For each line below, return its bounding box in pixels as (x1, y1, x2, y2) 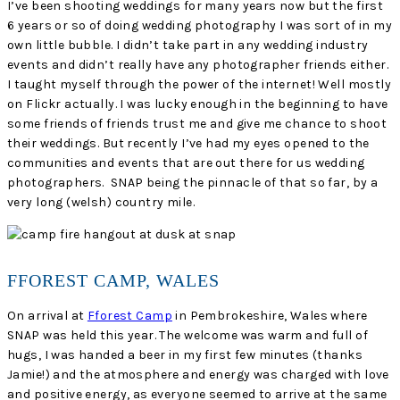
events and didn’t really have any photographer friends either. (7, 57, 389, 73)
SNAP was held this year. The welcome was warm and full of (7, 328, 368, 344)
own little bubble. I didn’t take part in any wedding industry (7, 37, 369, 54)
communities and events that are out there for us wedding (7, 155, 365, 171)
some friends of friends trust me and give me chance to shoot (7, 116, 387, 132)
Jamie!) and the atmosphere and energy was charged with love (7, 367, 389, 383)
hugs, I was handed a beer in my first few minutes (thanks (7, 347, 362, 363)
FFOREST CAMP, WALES (7, 270, 220, 290)
